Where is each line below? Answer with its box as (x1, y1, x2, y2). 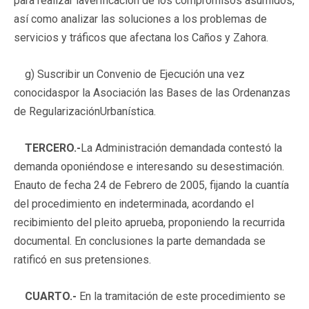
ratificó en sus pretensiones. (14, 252, 151, 266)
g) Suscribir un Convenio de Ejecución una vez (14, 67, 245, 81)
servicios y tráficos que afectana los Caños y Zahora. (14, 30, 268, 44)
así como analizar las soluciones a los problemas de (14, 12, 267, 26)
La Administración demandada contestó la (81, 141, 282, 154)
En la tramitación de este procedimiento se (77, 289, 286, 303)
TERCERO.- (25, 141, 81, 154)
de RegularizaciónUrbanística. (14, 104, 156, 118)
